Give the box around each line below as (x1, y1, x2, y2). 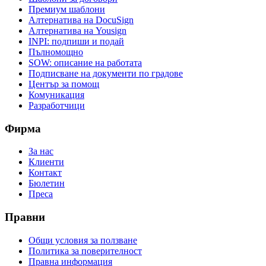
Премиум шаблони (28, 4, 105, 14)
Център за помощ (28, 78, 99, 89)
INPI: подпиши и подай (28, 36, 124, 46)
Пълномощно (28, 46, 83, 57)
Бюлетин (28, 178, 65, 189)
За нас (28, 146, 53, 157)
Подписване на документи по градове (28, 68, 183, 78)
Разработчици (28, 100, 85, 110)
